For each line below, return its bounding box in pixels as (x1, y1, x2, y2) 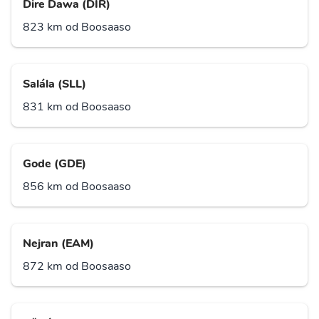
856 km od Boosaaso (23, 179, 131, 195)
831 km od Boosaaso (23, 99, 131, 115)
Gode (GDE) (23, 156, 86, 172)
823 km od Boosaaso (23, 19, 131, 36)
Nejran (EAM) (23, 236, 94, 252)
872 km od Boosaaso (23, 258, 131, 275)
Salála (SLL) (23, 76, 86, 93)
